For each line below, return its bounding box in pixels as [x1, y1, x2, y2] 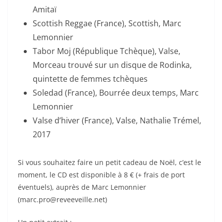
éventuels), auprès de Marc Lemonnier [18, 182, 146, 192]
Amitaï [33, 3, 56, 15]
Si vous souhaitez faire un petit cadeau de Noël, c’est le [18, 157, 201, 167]
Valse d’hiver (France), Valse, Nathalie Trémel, [33, 114, 201, 126]
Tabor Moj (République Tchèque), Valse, [33, 45, 180, 56]
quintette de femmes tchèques [33, 73, 148, 84]
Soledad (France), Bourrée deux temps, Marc [33, 87, 199, 98]
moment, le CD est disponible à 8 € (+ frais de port [18, 169, 185, 179]
